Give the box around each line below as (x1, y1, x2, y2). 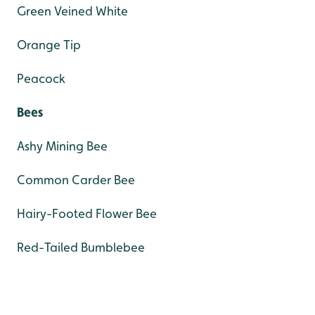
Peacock (17, 71, 65, 86)
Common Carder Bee (17, 172, 135, 188)
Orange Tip (17, 37, 81, 53)
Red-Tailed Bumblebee (17, 240, 145, 255)
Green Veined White (17, 4, 128, 19)
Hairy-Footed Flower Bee (17, 206, 157, 221)
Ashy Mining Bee (17, 139, 108, 154)
